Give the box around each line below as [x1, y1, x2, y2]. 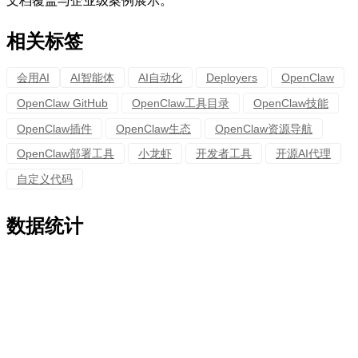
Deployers [206, 70, 257, 84]
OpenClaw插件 [17, 121, 92, 135]
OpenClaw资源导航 [215, 121, 312, 135]
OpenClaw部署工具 [17, 147, 114, 161]
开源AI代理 [276, 147, 331, 161]
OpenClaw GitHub [17, 96, 108, 109]
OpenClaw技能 [253, 96, 328, 109]
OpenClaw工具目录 [132, 96, 229, 109]
